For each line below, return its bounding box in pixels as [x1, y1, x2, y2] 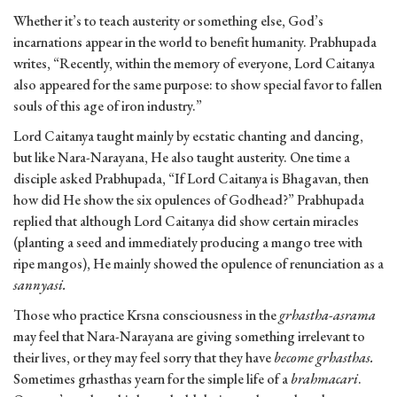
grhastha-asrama [279, 306, 376, 325]
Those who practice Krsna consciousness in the [13, 306, 279, 325]
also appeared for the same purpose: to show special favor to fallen [13, 75, 382, 95]
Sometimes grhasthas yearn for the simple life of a [13, 370, 288, 389]
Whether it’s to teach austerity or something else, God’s [13, 12, 323, 31]
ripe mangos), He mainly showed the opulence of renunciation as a [13, 254, 384, 274]
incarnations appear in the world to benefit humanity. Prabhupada [13, 33, 377, 52]
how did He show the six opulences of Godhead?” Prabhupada [13, 191, 364, 210]
